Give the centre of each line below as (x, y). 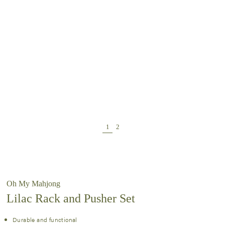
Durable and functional (45, 219)
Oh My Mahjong (33, 183)
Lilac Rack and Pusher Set (71, 198)
